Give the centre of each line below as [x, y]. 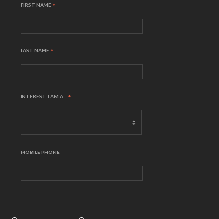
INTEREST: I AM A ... [44, 97]
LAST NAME [36, 51]
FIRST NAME [37, 5]
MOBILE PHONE [40, 152]
